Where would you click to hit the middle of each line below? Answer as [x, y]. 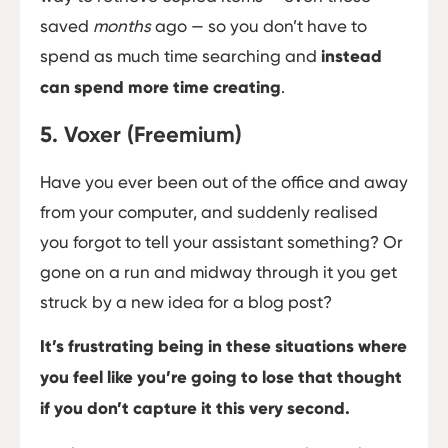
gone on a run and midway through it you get [218, 271]
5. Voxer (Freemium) [141, 134]
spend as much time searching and [180, 56]
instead [351, 57]
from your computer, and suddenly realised [209, 211]
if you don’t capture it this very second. [195, 409]
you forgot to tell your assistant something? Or [221, 241]
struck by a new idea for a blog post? [186, 301]
